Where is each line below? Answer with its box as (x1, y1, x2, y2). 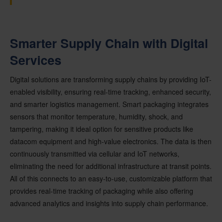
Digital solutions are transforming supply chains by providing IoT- (10, 74, 212, 84)
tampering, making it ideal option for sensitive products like (10, 123, 193, 134)
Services (10, 51, 61, 69)
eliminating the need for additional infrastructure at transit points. (10, 161, 212, 171)
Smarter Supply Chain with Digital (10, 34, 208, 52)
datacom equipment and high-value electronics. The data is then (10, 136, 212, 146)
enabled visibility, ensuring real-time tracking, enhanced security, (10, 86, 211, 97)
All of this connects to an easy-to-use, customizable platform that (10, 173, 212, 183)
